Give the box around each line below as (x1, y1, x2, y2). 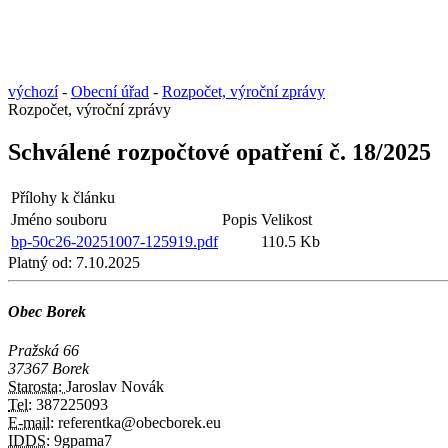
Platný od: (8, 253, 72, 271)
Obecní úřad (71, 82, 149, 100)
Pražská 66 (8, 342, 79, 360)
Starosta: (8, 378, 66, 396)
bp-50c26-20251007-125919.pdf (11, 232, 218, 250)
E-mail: (8, 414, 54, 432)
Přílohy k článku (11, 188, 115, 206)
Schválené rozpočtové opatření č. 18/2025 (8, 138, 431, 165)
